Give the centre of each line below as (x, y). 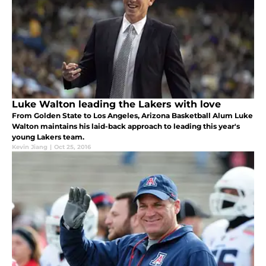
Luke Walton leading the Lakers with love (116, 104)
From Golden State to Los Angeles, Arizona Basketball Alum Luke (132, 116)
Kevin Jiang (30, 147)
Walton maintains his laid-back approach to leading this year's (126, 126)
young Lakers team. (48, 137)
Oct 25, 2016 (72, 147)
